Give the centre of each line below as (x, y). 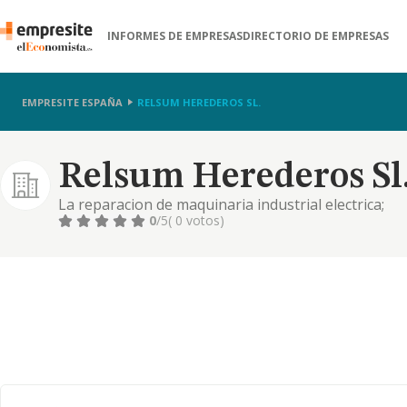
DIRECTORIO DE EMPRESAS (316, 36)
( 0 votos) (196, 220)
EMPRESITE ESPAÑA (72, 102)
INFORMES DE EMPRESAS (175, 36)
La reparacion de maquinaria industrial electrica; (221, 204)
